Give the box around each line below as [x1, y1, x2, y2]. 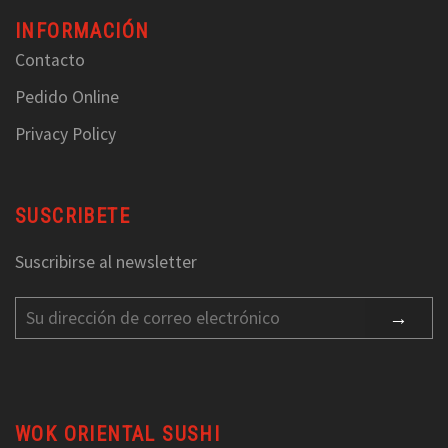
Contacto [15, 49, 85, 72]
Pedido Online [15, 86, 119, 109]
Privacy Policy [15, 123, 116, 146]
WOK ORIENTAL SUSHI [15, 421, 221, 446]
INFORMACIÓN [15, 19, 150, 44]
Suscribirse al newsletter [15, 250, 197, 273]
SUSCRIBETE [15, 204, 130, 229]
